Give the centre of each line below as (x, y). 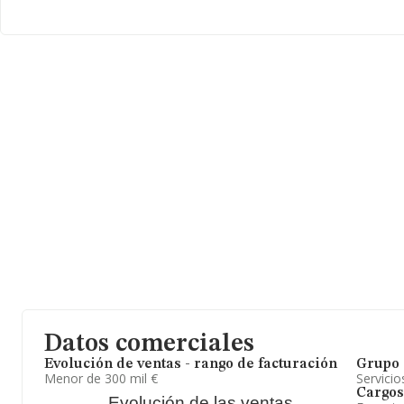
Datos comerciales (149, 344)
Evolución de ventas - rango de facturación (191, 364)
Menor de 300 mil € (101, 378)
